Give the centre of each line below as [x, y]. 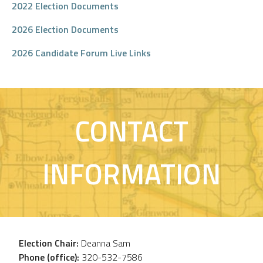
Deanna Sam [104, 243]
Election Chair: [49, 243]
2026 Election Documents [65, 29]
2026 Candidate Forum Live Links [81, 53]
